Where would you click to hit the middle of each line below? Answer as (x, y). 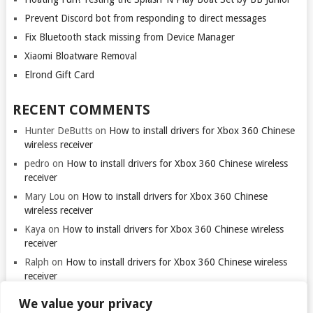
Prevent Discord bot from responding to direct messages (145, 18)
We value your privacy (86, 304)
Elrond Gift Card (59, 74)
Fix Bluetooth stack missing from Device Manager (129, 37)
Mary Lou (44, 196)
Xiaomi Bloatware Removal (80, 56)
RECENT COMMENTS (81, 109)
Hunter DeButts (58, 130)
